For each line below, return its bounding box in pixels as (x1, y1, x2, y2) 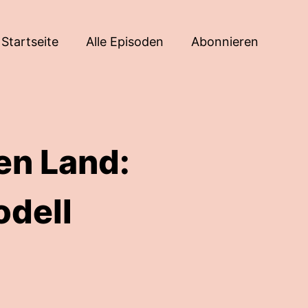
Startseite (1, 34, 58, 49)
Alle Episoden (86, 34, 164, 49)
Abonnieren (191, 34, 258, 49)
